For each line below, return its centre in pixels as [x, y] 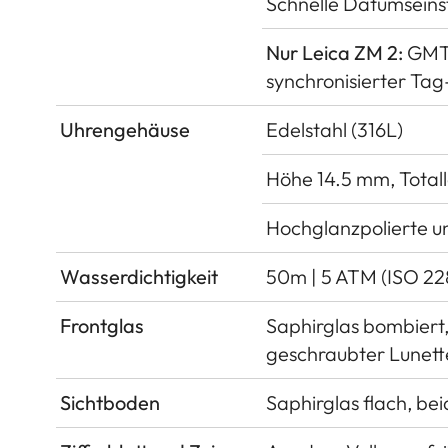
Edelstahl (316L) [334, 129]
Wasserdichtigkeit [139, 276]
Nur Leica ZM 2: [334, 52]
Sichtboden [110, 402]
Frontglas [102, 325]
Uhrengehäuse [125, 129]
